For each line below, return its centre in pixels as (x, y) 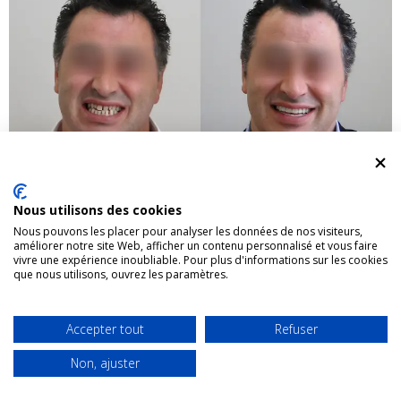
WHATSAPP (79, 376)
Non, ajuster (105, 363)
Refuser (296, 329)
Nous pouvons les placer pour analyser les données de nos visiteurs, (188, 231)
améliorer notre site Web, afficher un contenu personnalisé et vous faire (196, 246)
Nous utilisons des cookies (98, 210)
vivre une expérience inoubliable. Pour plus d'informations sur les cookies (200, 260)
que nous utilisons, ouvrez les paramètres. (121, 274)
